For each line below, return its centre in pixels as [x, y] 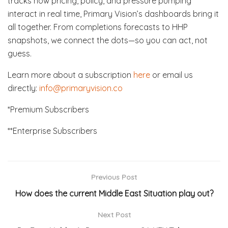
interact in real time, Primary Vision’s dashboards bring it [113, 13]
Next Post [114, 215]
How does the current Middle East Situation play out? [114, 193]
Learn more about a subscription [70, 75]
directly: [23, 88]
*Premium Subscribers [48, 109]
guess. [20, 53]
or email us [172, 75]
